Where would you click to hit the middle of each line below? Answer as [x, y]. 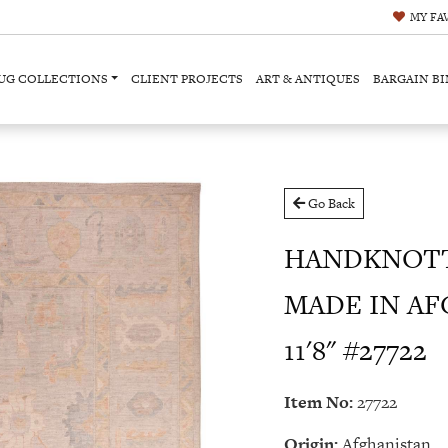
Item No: [318, 402]
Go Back [330, 203]
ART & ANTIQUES [308, 78]
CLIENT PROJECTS [187, 78]
